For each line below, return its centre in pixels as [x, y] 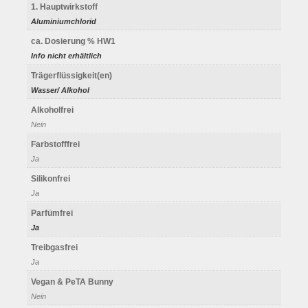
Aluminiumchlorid [64, 21]
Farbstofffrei [55, 144]
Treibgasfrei [54, 247]
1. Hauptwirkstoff [64, 7]
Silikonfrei [51, 178]
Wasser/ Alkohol [60, 90]
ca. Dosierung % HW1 [73, 41]
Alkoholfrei [52, 110]
